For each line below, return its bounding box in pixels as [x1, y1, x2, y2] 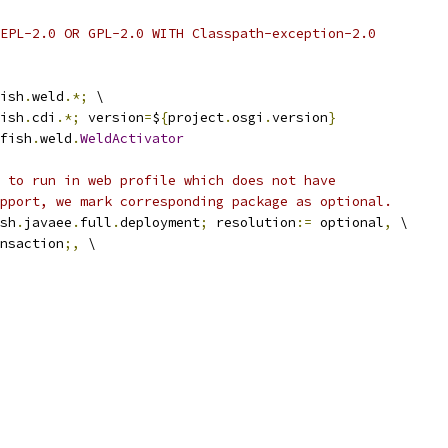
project [168, 109, 224, 126]
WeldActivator [80, 130, 184, 147]
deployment [120, 214, 200, 231]
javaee [24, 214, 72, 231]
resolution [208, 214, 296, 231]
